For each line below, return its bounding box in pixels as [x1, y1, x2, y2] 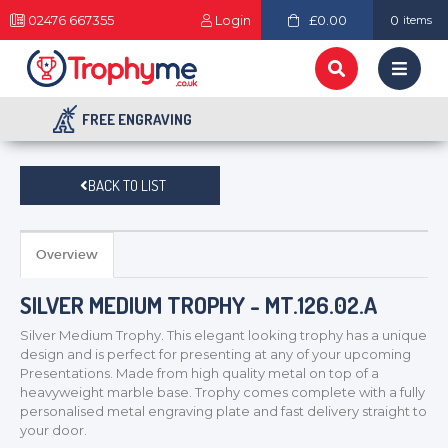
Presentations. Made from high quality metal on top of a [20, 365, 379, 381]
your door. [20, 422, 87, 438]
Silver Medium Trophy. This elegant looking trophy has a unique [20, 327, 427, 343]
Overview [36, 246, 98, 263]
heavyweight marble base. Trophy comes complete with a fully [20, 384, 425, 400]
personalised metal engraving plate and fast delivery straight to [20, 403, 427, 419]
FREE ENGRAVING [81, 109, 192, 129]
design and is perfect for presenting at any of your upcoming [20, 346, 411, 362]
